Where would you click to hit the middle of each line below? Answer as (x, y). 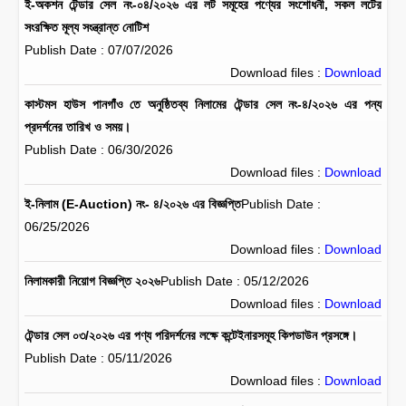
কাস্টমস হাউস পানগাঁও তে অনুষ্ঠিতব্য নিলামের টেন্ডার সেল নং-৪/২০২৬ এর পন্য (203, 104)
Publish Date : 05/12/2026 (235, 281)
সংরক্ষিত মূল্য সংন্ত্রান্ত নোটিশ (87, 27)
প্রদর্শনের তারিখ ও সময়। (77, 127)
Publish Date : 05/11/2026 (98, 358)
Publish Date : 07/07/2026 (99, 50)
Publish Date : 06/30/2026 (99, 150)
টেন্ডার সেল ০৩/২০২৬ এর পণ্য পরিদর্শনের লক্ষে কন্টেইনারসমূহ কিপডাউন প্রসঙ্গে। (191, 335)
